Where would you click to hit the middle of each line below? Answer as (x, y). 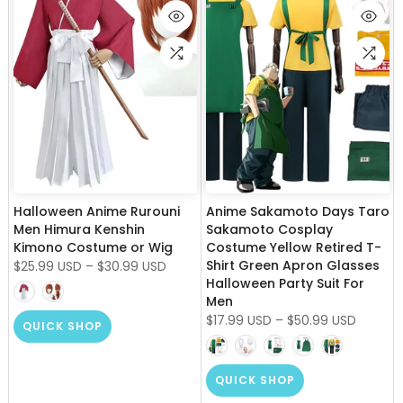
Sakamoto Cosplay (269, 229)
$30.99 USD (132, 266)
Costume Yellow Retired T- (294, 247)
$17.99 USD (239, 320)
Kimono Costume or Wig (93, 247)
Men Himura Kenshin (79, 229)
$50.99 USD (322, 320)
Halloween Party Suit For (285, 283)
